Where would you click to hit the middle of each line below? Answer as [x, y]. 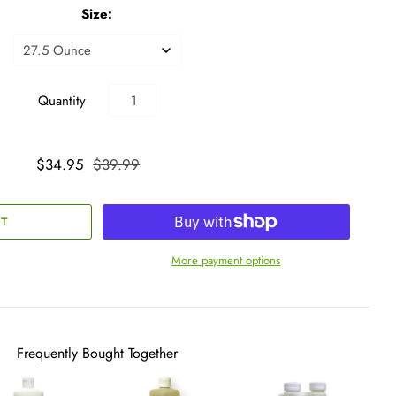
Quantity [61, 100]
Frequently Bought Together [97, 354]
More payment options [226, 260]
